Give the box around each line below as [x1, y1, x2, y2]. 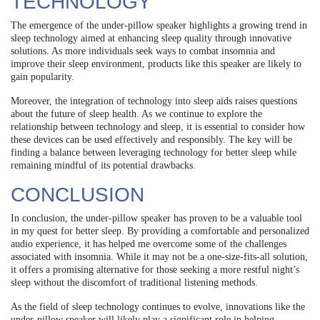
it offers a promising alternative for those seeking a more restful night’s [11, 264, 299, 275]
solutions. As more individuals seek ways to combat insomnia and [11, 45, 275, 56]
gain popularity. [11, 71, 74, 82]
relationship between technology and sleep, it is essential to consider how [11, 121, 305, 132]
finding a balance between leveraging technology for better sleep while [11, 146, 296, 158]
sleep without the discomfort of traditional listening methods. [11, 276, 258, 288]
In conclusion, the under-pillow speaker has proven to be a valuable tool [11, 212, 302, 224]
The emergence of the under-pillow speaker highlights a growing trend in [11, 19, 307, 31]
